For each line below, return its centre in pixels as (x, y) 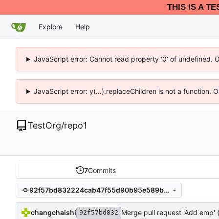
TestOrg (44, 125)
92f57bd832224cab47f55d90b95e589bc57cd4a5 (166, 190)
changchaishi (54, 212)
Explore (51, 26)
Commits (102, 170)
